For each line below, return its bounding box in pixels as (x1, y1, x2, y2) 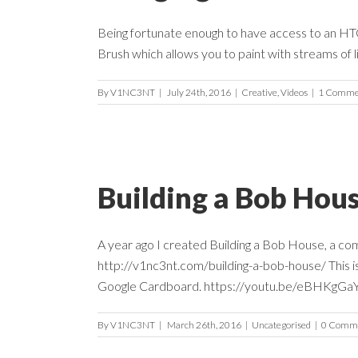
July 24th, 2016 (167, 86, 231, 98)
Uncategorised (252, 318, 311, 331)
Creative (241, 86, 277, 98)
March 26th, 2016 (167, 318, 241, 331)
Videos (280, 86, 308, 98)
